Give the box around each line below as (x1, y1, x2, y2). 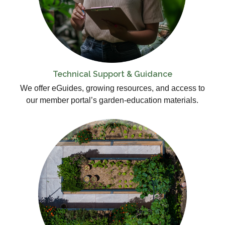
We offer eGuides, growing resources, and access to (20, 84, 205, 93)
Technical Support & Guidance (52, 69, 172, 79)
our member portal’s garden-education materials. (26, 96, 199, 105)
